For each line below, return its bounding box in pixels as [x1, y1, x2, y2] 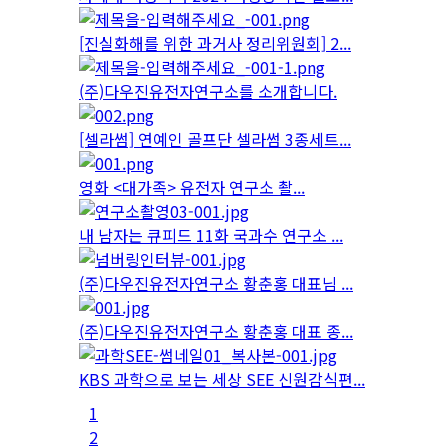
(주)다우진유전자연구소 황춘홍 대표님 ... [79, 271, 353, 296]
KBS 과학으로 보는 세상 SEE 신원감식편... [79, 367, 365, 392]
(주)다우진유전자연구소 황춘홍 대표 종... [79, 319, 353, 344]
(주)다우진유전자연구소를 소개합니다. [79, 79, 337, 104]
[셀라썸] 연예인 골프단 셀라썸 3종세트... [79, 127, 351, 152]
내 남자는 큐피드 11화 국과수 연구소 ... [79, 223, 343, 248]
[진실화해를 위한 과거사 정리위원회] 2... [79, 31, 351, 56]
